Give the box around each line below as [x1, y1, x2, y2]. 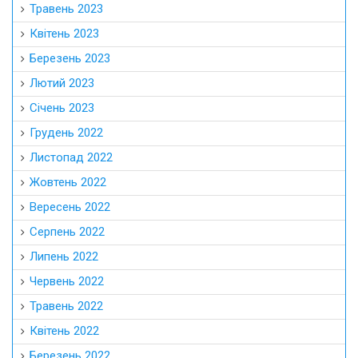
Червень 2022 [30, 273, 104, 288]
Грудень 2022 [30, 125, 103, 140]
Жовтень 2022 [30, 174, 106, 189]
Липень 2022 [30, 249, 98, 264]
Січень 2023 [30, 100, 94, 115]
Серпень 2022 [30, 224, 105, 239]
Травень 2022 [30, 298, 103, 313]
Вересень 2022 [30, 199, 110, 214]
